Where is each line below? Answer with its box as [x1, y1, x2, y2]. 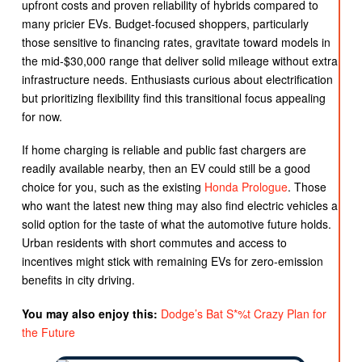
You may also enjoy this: [21, 305, 158, 322]
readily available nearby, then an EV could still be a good [21, 160, 310, 177]
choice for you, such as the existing [21, 179, 204, 196]
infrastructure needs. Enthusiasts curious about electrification [21, 70, 333, 87]
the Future [21, 323, 75, 340]
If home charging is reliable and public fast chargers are [21, 141, 306, 158]
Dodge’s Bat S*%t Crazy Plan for [160, 305, 326, 322]
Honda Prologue [204, 179, 288, 196]
